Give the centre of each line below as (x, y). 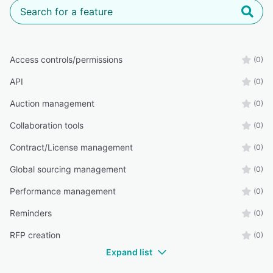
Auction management (52, 103)
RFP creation (35, 235)
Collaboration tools (47, 125)
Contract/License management (71, 147)
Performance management (63, 191)
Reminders (31, 213)
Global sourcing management (68, 169)
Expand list (129, 252)
